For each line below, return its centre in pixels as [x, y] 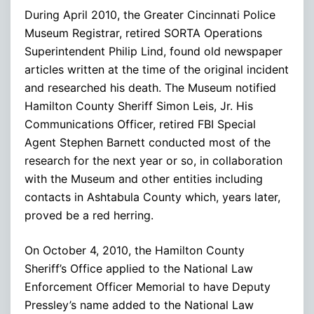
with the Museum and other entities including [144, 178]
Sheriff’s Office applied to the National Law [139, 268]
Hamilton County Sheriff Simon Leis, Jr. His [139, 105]
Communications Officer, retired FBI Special [140, 124]
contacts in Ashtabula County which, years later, [152, 197]
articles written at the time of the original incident [157, 69]
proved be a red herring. [89, 215]
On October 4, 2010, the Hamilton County [135, 250]
